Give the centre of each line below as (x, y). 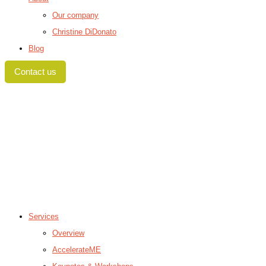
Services (44, 217)
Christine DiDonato (84, 31)
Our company (75, 15)
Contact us (35, 72)
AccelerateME (77, 250)
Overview (68, 233)
